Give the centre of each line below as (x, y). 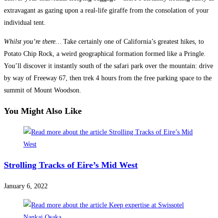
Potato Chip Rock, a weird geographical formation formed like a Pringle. (105, 54)
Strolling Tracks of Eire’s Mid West (71, 165)
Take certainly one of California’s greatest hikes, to (134, 41)
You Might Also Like (43, 111)
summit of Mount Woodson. (43, 90)
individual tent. (25, 22)
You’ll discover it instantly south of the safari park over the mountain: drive (109, 66)
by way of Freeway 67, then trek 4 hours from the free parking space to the (108, 78)
